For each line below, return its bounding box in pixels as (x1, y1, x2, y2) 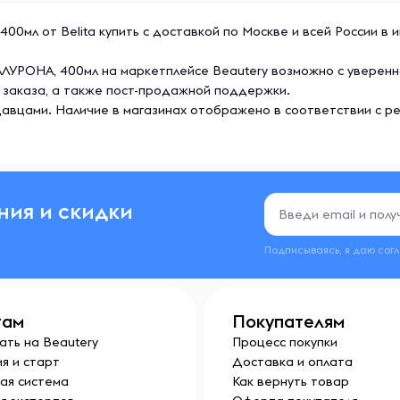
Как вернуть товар (232, 373, 349, 389)
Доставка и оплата (232, 354, 353, 370)
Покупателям (232, 310, 345, 332)
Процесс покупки (232, 334, 337, 350)
